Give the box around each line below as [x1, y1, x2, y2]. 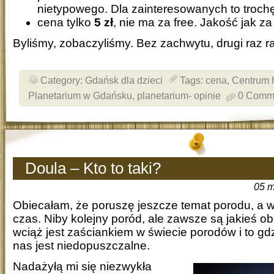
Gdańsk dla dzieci [85, 74, 163, 86]
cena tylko [37, 15, 94, 29]
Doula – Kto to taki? [25, 158, 161, 177]
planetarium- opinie [137, 89, 221, 101]
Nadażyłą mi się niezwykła [13, 259, 152, 273]
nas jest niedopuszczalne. [13, 239, 150, 252]
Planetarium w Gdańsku [28, 89, 132, 101]
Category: [40, 74, 85, 86]
